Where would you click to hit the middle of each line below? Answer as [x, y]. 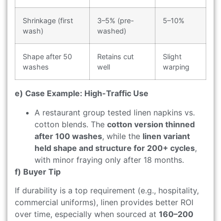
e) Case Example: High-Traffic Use [82, 93]
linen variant [166, 136]
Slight [172, 57]
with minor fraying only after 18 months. [109, 160]
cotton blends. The [71, 124]
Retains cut [115, 57]
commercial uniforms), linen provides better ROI [104, 203]
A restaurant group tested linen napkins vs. [115, 112]
